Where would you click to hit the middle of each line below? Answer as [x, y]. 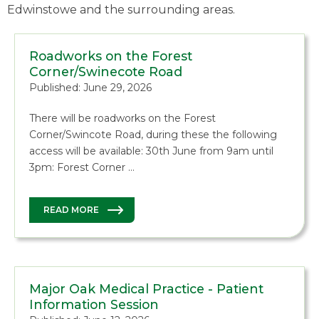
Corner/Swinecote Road [106, 72]
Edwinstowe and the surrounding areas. [121, 10]
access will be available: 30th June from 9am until [151, 151]
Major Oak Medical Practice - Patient [146, 289]
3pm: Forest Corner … [82, 167]
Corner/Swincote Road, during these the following [153, 135]
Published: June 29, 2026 [90, 88]
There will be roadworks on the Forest [122, 118]
